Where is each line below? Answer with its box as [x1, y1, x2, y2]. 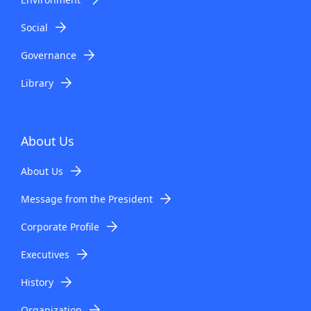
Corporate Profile [21, 219, 99, 233]
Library [21, 76, 53, 90]
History [21, 275, 53, 289]
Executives [21, 247, 69, 261]
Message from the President [21, 192, 153, 205]
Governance [21, 48, 76, 62]
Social [21, 20, 48, 34]
